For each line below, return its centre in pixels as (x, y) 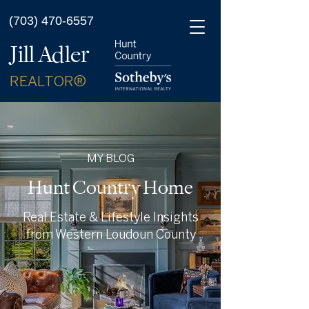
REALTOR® (48, 82)
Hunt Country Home (110, 188)
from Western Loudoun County (110, 236)
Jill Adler (50, 54)
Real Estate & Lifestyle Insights (110, 218)
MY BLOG (110, 159)
